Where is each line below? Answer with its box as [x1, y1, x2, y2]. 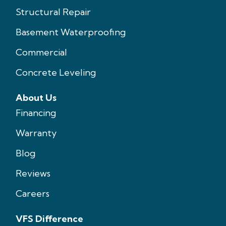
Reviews [16, 167, 50, 180]
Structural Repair [16, 6, 91, 18]
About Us [16, 92, 56, 104]
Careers [16, 188, 49, 200]
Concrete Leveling [16, 67, 96, 79]
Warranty [16, 127, 56, 139]
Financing [16, 107, 56, 119]
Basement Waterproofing [16, 26, 126, 38]
